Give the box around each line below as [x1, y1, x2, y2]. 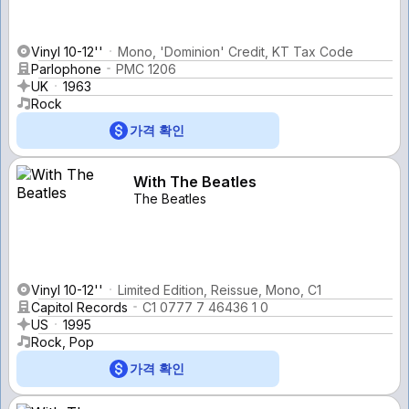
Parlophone [31, 60, 101, 77]
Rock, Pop [31, 333, 94, 350]
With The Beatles [133, 172, 257, 191]
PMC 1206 [116, 60, 176, 77]
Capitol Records [31, 299, 128, 315]
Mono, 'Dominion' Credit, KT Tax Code [118, 43, 353, 59]
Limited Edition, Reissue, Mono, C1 [118, 281, 321, 298]
